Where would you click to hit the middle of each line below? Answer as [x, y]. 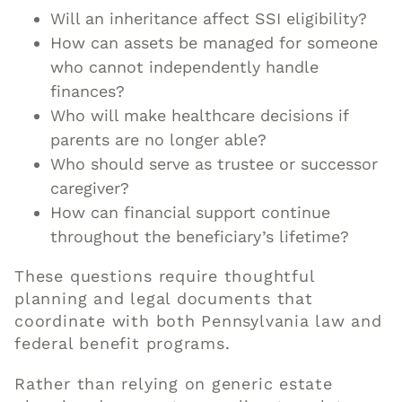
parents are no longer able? [159, 140]
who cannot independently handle [185, 67]
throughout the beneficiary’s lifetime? [200, 237]
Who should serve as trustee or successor [214, 164]
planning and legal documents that [164, 299]
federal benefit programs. [122, 344]
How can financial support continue [191, 213]
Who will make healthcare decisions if [200, 116]
